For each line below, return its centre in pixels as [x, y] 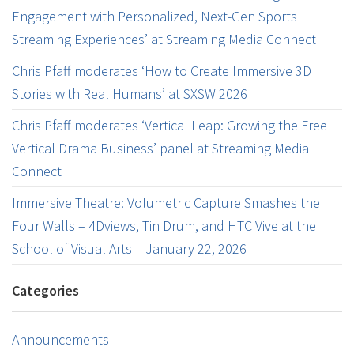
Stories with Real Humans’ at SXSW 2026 [130, 93]
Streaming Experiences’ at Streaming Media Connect [164, 39]
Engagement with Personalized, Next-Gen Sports [154, 16]
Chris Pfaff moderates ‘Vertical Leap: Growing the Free [169, 125]
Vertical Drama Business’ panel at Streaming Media [160, 148]
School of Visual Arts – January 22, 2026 [129, 248]
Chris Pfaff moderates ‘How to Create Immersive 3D [162, 70]
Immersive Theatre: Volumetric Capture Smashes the [166, 202]
